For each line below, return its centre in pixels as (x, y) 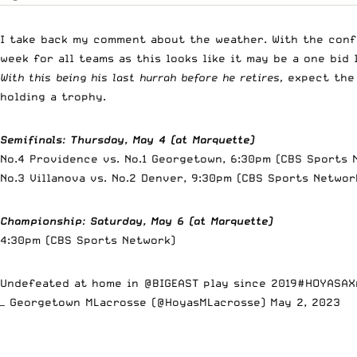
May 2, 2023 (305, 302)
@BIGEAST (171, 282)
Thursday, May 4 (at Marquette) (162, 139)
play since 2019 (248, 282)
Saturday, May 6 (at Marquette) (181, 220)
